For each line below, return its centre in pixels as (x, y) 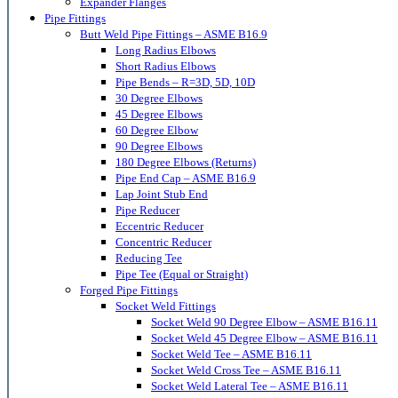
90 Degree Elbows (159, 147)
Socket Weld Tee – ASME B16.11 (231, 354)
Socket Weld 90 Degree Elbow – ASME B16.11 (264, 322)
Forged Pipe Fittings (129, 291)
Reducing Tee (149, 259)
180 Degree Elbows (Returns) (186, 163)
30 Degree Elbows (159, 99)
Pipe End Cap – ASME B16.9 (186, 179)
